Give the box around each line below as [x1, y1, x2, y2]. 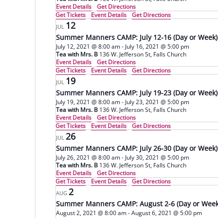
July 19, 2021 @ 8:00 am [56, 98, 120, 106]
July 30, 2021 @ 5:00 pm [125, 153, 189, 162]
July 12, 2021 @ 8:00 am [56, 42, 120, 51]
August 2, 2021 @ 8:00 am [56, 209, 127, 217]
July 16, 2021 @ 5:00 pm [125, 42, 189, 51]
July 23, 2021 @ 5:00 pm [125, 98, 189, 106]
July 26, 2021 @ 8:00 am [56, 153, 120, 162]
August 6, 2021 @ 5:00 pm [131, 209, 202, 217]
